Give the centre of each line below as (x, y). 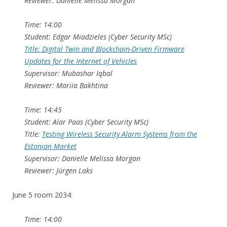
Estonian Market (50, 146)
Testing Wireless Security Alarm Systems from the (120, 134)
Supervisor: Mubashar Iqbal (68, 73)
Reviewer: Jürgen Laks (59, 171)
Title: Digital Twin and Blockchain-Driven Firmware (104, 49)
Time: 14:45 (43, 110)
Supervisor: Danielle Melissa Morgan (82, 159)
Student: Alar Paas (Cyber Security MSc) (86, 122)
